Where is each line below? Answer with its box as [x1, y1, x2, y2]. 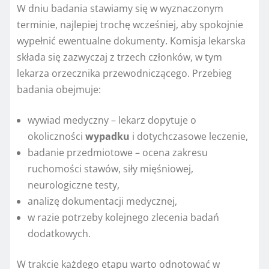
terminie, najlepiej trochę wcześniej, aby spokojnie [17, 18, 243, 32]
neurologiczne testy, [28, 178, 119, 192]
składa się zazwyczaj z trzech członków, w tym [17, 50, 222, 64]
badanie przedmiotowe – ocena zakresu [28, 146, 208, 160]
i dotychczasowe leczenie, [130, 130, 248, 144]
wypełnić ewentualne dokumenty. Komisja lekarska [17, 34, 246, 48]
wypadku [85, 130, 130, 144]
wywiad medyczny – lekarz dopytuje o [28, 113, 196, 127]
